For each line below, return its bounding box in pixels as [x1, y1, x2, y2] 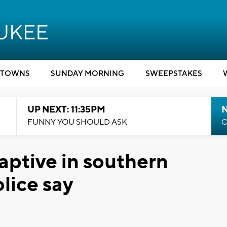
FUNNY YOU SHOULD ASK [27, 117, 127, 127]
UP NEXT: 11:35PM [27, 104, 105, 116]
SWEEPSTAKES [145, 69, 202, 79]
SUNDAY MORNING [51, 69, 124, 79]
